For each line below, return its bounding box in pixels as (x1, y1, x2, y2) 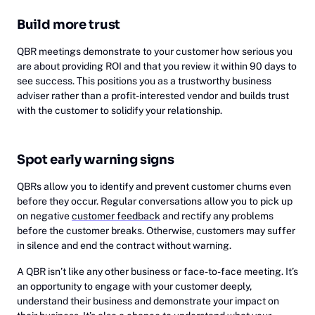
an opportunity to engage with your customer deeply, (17, 281, 252, 292)
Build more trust (17, 17, 120, 32)
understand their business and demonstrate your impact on (17, 295, 279, 307)
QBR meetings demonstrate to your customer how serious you (17, 46, 292, 57)
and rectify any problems (160, 210, 274, 221)
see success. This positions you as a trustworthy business (17, 75, 271, 86)
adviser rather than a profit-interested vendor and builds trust (17, 90, 289, 101)
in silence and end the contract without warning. (17, 240, 236, 251)
